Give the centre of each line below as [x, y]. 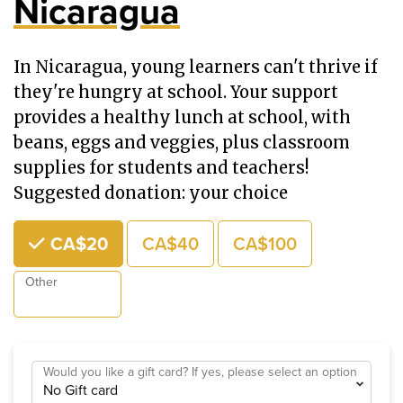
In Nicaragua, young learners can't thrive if [196, 67]
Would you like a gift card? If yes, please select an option [200, 372]
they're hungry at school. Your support [176, 92]
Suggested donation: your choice [151, 193]
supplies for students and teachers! [161, 167]
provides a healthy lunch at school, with [182, 117]
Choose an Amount [73, 229]
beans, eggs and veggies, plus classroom [182, 142]
